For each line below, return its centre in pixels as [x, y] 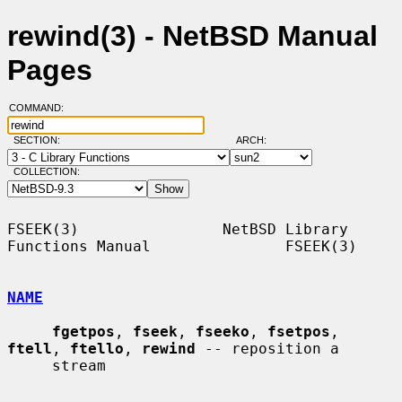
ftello [97, 348]
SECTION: [40, 140]
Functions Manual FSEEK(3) [182, 246]
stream [30, 365]
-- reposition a [267, 348]
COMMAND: [41, 108]
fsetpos [299, 331]
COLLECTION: [46, 172]
